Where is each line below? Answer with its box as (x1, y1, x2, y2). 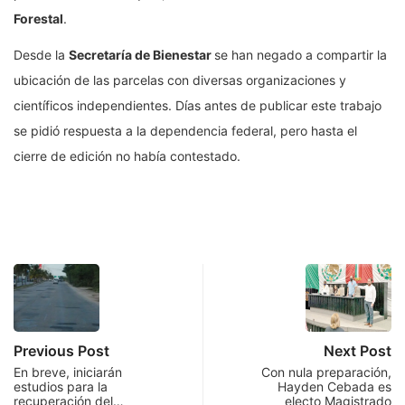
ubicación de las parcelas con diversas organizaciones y (14, 72, 346, 89)
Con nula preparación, (261, 364, 391, 381)
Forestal (14, 11, 63, 27)
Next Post (324, 342, 391, 361)
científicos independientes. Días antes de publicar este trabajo (14, 98, 381, 114)
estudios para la (14, 379, 108, 395)
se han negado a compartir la (214, 47, 387, 63)
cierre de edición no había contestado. (14, 148, 240, 165)
